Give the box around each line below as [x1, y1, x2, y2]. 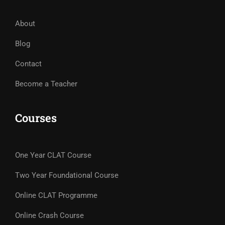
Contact [15, 59, 42, 68]
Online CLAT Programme [15, 191, 97, 200]
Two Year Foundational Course [15, 171, 119, 180]
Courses [15, 110, 57, 125]
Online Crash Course [15, 211, 84, 220]
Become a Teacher [15, 79, 77, 88]
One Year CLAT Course [15, 151, 91, 160]
